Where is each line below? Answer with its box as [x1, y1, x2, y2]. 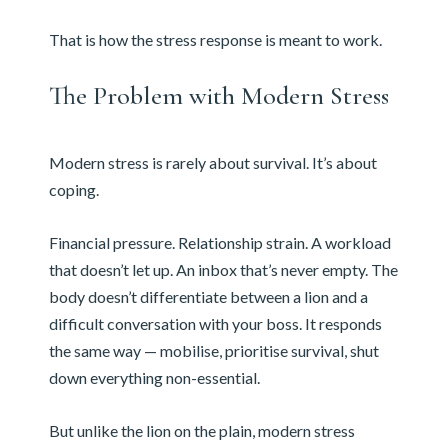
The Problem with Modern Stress [48, 80, 389, 112]
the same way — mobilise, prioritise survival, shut [48, 341, 379, 361]
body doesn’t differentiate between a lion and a [48, 287, 368, 307]
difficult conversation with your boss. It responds [48, 314, 382, 334]
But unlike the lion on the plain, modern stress [48, 421, 355, 441]
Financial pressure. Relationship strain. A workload [48, 233, 391, 253]
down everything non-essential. [48, 368, 260, 388]
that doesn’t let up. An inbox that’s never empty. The [48, 260, 398, 280]
